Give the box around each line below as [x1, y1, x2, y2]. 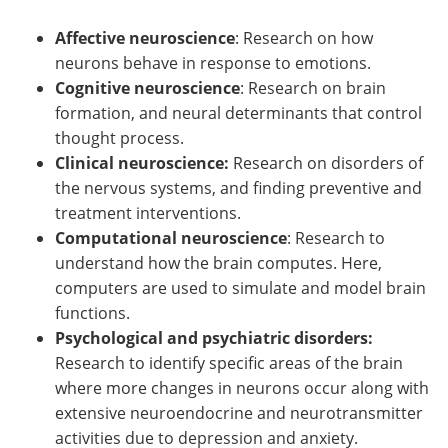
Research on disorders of [233, 151, 423, 174]
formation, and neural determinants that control [55, 101, 422, 124]
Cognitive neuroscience [55, 76, 240, 99]
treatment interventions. [55, 201, 241, 224]
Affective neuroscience [55, 26, 235, 49]
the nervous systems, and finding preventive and [55, 176, 422, 199]
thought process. [55, 126, 184, 149]
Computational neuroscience [55, 226, 287, 249]
